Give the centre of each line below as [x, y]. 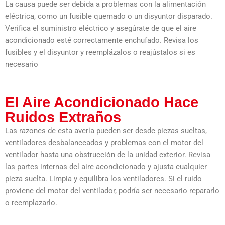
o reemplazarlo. [31, 203]
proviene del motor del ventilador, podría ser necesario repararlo [112, 191]
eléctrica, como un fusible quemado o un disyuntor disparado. [109, 16]
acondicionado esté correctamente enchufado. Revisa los [102, 40]
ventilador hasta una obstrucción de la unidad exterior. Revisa [108, 154]
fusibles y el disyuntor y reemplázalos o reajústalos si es [100, 52]
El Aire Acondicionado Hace [102, 102]
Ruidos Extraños [63, 117]
